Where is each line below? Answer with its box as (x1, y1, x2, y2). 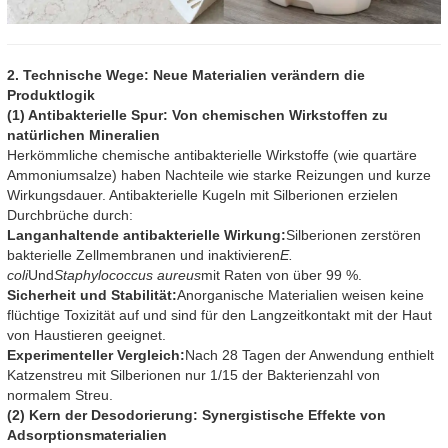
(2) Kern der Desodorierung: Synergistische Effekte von (7, 407, 386, 424)
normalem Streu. (7, 387, 113, 404)
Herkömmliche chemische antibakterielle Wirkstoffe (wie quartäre (7, 147, 417, 164)
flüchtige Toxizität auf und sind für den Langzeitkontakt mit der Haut (7, 307, 432, 324)
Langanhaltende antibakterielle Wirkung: (7, 227, 286, 244)
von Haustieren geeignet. (7, 327, 166, 344)
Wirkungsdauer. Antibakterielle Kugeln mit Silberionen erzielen (7, 187, 398, 204)
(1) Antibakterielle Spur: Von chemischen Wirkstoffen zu (7, 107, 388, 124)
